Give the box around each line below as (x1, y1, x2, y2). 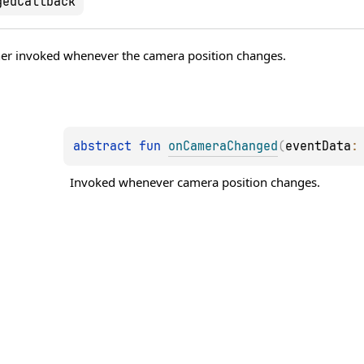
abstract (73, 137, 140, 154)
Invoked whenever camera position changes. (70, 173, 321, 190)
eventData (285, 137, 352, 154)
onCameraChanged (168, 137, 279, 154)
